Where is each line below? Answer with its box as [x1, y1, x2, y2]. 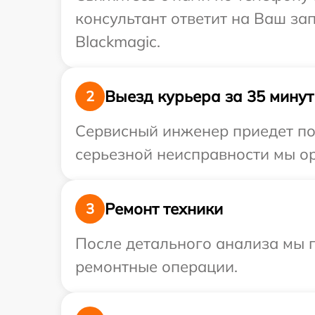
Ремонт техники [105, 198, 223, 219]
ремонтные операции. [75, 257, 238, 277]
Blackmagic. [75, 32, 160, 52]
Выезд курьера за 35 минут [105, 86, 314, 106]
